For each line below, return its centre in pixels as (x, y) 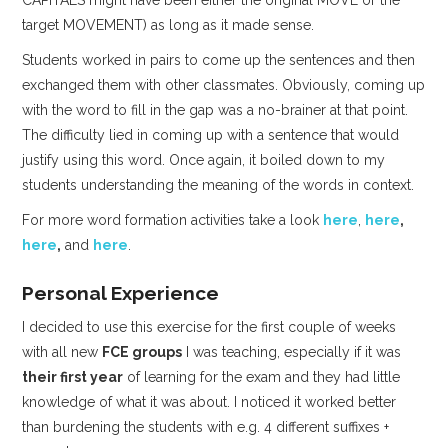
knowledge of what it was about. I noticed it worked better (209, 401)
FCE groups (142, 351)
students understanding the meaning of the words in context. (218, 185)
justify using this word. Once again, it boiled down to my (204, 160)
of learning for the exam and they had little (262, 376)
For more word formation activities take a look (173, 220)
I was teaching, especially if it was (292, 351)
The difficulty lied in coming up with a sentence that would (211, 135)
